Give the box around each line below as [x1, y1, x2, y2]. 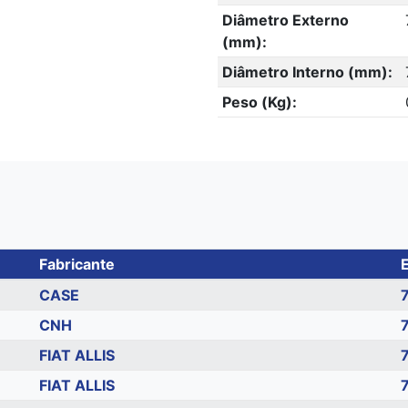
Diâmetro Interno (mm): [221, 63, 393, 81]
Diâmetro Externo [221, 11, 349, 29]
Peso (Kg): [221, 93, 297, 111]
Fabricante [38, 255, 115, 273]
